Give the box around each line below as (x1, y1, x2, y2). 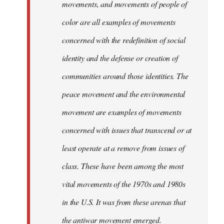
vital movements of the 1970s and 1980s (62, 178, 185, 189)
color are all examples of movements (62, 16, 175, 27)
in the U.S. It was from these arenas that (62, 196, 185, 207)
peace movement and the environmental (62, 88, 185, 99)
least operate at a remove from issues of (62, 142, 184, 153)
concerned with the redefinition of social (62, 34, 185, 45)
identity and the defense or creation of (62, 52, 178, 63)
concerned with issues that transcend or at (62, 124, 192, 135)
